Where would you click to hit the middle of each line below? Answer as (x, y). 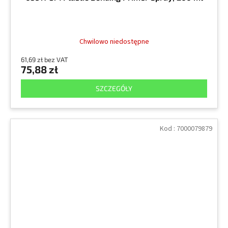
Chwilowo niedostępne (114, 42)
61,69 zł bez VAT (45, 60)
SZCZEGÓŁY (114, 89)
